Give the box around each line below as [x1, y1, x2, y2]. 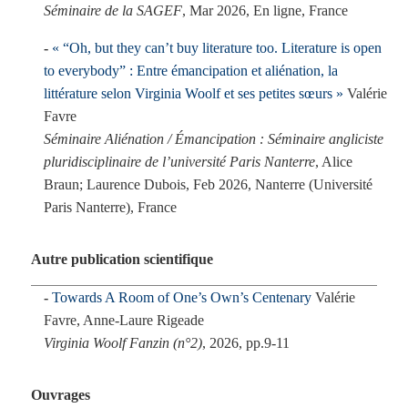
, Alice [315, 154, 352, 169]
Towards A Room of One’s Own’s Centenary [52, 290, 311, 305]
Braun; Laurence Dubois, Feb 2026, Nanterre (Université [44, 177, 372, 192]
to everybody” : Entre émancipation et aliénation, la [44, 63, 338, 78]
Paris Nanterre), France [44, 199, 177, 215]
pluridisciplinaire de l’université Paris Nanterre [44, 154, 315, 169]
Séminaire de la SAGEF [44, 3, 182, 18]
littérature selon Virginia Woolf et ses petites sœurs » [44, 86, 343, 101]
